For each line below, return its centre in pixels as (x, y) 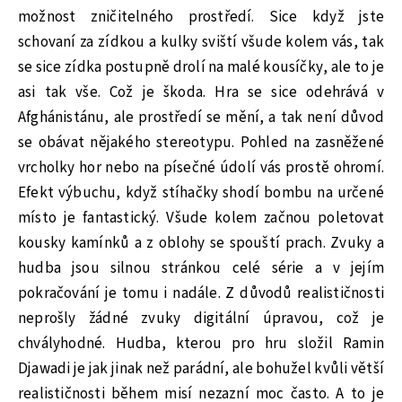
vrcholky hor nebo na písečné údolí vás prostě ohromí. (201, 167)
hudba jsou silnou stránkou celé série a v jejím (201, 268)
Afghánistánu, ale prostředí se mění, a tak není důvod (201, 117)
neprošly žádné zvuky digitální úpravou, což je (201, 318)
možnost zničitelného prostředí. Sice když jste (201, 17)
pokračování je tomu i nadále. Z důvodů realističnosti (201, 293)
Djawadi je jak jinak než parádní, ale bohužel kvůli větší (201, 368)
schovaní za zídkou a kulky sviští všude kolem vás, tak (201, 42)
